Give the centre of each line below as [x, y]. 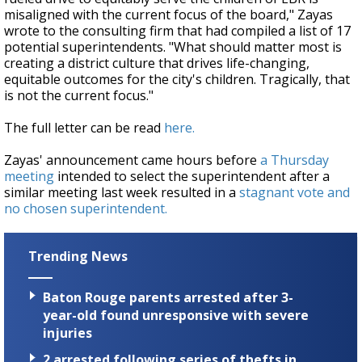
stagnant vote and [295, 193]
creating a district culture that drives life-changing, [157, 63]
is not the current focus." [79, 96]
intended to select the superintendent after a [192, 177]
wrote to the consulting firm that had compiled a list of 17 [177, 31]
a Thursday [295, 160]
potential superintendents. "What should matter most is [173, 47]
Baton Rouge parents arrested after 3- [168, 297]
